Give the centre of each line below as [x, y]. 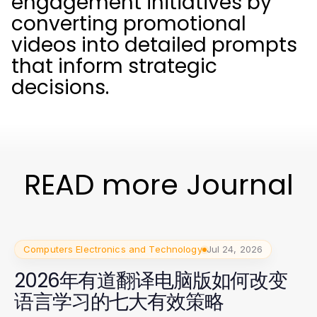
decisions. [60, 87]
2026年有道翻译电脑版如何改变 [151, 281]
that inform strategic [114, 66]
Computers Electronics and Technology [113, 249]
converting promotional [129, 24]
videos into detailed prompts [154, 45]
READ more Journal [158, 185]
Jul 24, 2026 [235, 249]
